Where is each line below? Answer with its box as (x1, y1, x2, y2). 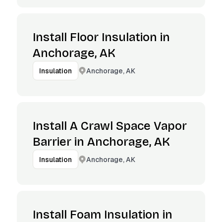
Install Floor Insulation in (33, 30, 170, 44)
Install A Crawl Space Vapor (33, 119, 187, 133)
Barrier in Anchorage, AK (33, 135, 170, 149)
